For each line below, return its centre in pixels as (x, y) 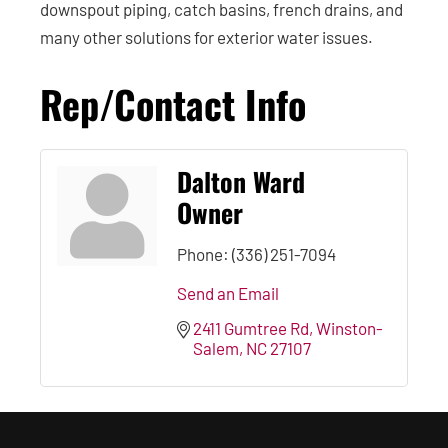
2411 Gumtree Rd (251, 328)
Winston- (349, 328)
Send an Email (228, 293)
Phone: (203, 254)
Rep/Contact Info (173, 103)
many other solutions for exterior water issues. (206, 37)
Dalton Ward (241, 181)
